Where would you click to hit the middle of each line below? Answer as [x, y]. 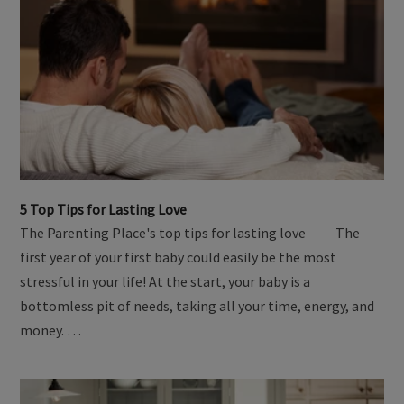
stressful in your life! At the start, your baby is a [165, 282]
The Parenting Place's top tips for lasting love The [190, 233]
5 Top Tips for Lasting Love [104, 210]
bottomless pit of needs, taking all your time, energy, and [197, 306]
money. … [51, 331]
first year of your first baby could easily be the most [179, 257]
